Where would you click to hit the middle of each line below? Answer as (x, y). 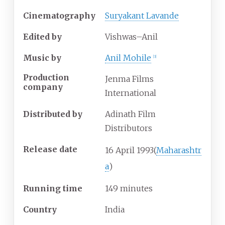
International (131, 93)
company (43, 87)
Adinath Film (130, 114)
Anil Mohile (128, 58)
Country (40, 210)
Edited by (42, 37)
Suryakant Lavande (142, 16)
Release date (50, 149)
